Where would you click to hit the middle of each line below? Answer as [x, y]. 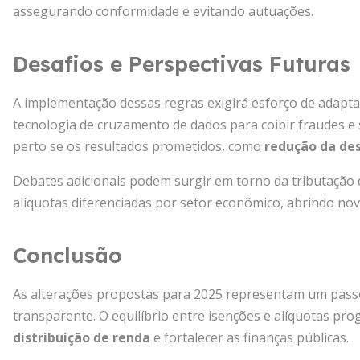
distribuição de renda [82, 337]
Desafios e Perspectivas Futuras [182, 64]
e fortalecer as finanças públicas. [250, 337]
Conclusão [67, 255]
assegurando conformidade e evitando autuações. [163, 11]
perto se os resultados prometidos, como [139, 146]
